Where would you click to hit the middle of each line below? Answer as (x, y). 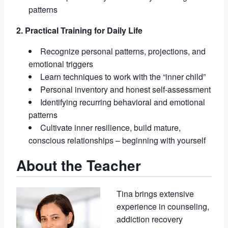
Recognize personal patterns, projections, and (123, 51)
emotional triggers (61, 64)
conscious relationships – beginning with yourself (117, 140)
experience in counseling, (163, 206)
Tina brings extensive (155, 193)
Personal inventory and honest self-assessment (125, 89)
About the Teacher (79, 165)
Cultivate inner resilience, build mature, (110, 127)
